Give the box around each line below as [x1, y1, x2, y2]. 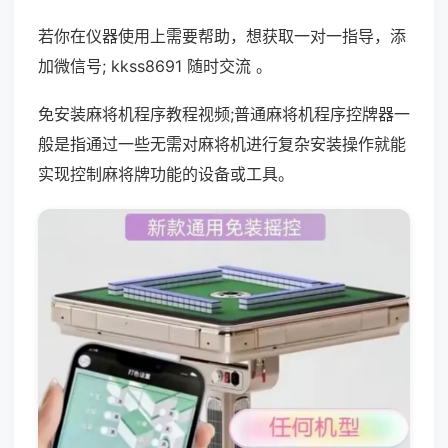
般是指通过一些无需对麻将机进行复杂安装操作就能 [38, 134, 406, 154]
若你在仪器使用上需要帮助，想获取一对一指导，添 [38, 26, 406, 46]
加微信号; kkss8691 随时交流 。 [38, 56, 272, 76]
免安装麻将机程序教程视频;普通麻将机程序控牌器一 [38, 104, 410, 124]
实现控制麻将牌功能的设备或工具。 [38, 164, 294, 184]
